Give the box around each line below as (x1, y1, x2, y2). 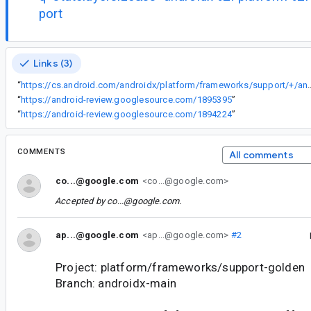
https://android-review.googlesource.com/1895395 (21, 94, 232, 105)
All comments (228, 148, 294, 161)
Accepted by (55, 195, 108, 206)
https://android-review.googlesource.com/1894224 (21, 108, 232, 119)
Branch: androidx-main (56, 276, 176, 290)
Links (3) (33, 56, 73, 69)
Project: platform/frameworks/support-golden (56, 260, 305, 274)
